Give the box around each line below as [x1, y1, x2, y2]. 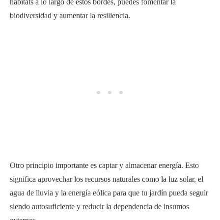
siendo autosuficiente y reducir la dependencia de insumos [10, 202, 189, 211]
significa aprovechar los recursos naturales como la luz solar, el [10, 174, 203, 183]
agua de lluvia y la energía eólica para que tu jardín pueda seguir [10, 188, 208, 197]
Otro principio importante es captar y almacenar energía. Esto [10, 161, 199, 169]
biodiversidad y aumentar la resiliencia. [10, 11, 130, 20]
